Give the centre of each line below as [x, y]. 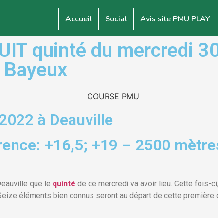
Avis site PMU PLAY [175, 19]
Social [116, 19]
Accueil [79, 19]
